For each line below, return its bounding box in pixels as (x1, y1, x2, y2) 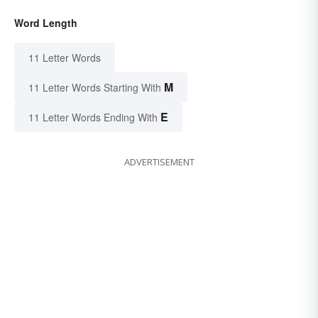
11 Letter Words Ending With (28, 110, 158, 125)
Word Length (14, 16, 77, 31)
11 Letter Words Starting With (28, 80, 161, 95)
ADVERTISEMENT (124, 155, 194, 169)
